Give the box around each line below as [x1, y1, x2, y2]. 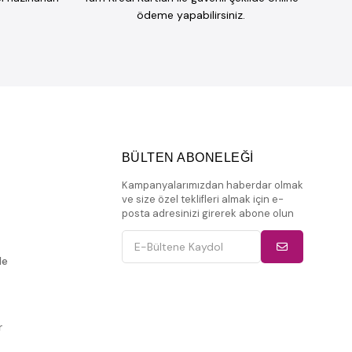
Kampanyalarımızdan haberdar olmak [121, 178, 303, 192]
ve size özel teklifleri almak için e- [121, 192, 284, 207]
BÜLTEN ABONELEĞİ [121, 151, 254, 165]
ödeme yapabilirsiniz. [136, 8, 245, 23]
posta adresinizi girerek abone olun [121, 207, 294, 221]
